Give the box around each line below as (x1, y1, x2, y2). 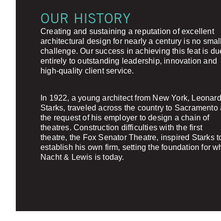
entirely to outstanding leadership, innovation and (40, 57, 218, 65)
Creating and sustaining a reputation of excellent (40, 27, 214, 36)
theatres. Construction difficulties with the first (40, 123, 203, 132)
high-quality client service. (40, 67, 134, 75)
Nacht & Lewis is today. (40, 153, 124, 161)
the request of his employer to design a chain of (40, 113, 210, 122)
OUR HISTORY (40, 9, 131, 26)
